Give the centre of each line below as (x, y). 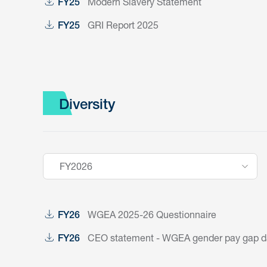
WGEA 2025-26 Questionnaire (152, 214)
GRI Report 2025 (123, 25)
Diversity (87, 106)
